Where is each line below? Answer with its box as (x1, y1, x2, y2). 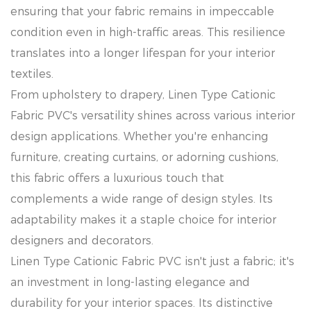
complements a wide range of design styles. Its (10, 192, 273, 205)
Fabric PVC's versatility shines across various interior (10, 109, 295, 122)
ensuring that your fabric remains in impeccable (10, 5, 274, 18)
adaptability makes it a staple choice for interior (10, 213, 276, 226)
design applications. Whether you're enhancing (10, 130, 268, 143)
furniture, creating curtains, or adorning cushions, (10, 151, 278, 164)
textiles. (10, 67, 53, 81)
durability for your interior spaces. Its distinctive (10, 296, 273, 310)
